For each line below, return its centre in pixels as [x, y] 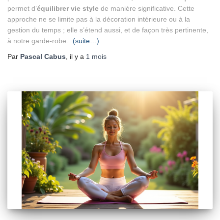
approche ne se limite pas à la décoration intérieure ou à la [99, 19]
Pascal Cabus [43, 56]
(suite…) [86, 41]
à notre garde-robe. [39, 41]
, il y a [76, 56]
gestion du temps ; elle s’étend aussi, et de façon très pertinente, [108, 30]
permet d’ [22, 8]
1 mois [96, 56]
